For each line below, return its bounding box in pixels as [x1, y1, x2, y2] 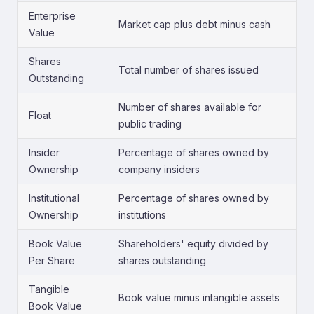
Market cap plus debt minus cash [118, 18, 271, 30]
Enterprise [29, 10, 76, 22]
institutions [118, 209, 166, 221]
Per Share [29, 254, 75, 266]
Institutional [29, 192, 79, 204]
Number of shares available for [118, 101, 261, 113]
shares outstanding [118, 254, 206, 266]
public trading [118, 118, 182, 130]
